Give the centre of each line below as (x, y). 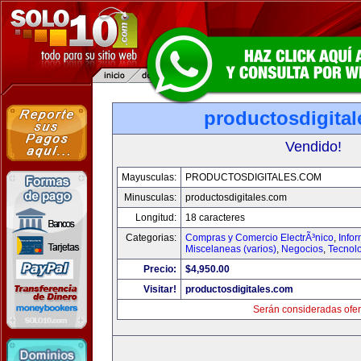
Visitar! (160, 289)
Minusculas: (150, 197)
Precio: (160, 269)
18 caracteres (215, 218)
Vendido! (313, 147)
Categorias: (151, 238)
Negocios (302, 249)
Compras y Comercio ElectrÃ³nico (259, 238)
